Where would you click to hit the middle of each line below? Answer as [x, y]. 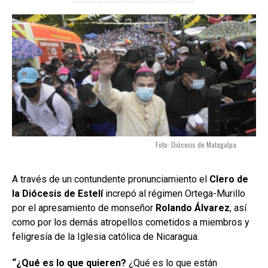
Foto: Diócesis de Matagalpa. [197, 144]
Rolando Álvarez [193, 208]
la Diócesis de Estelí [57, 193]
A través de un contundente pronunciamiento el [111, 179]
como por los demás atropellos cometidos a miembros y [131, 222]
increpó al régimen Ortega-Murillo [174, 193]
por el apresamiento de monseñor [84, 208]
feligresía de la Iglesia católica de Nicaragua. [106, 236]
